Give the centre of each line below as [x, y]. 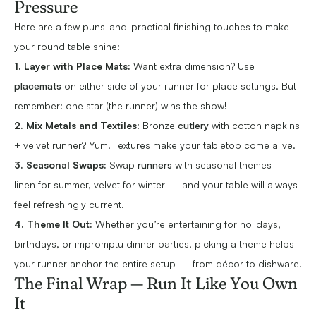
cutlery [195, 126]
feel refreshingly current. [72, 205]
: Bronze [157, 126]
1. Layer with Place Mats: [72, 66]
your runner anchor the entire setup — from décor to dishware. [158, 264]
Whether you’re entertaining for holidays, [187, 224]
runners [156, 165]
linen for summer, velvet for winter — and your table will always [156, 185]
